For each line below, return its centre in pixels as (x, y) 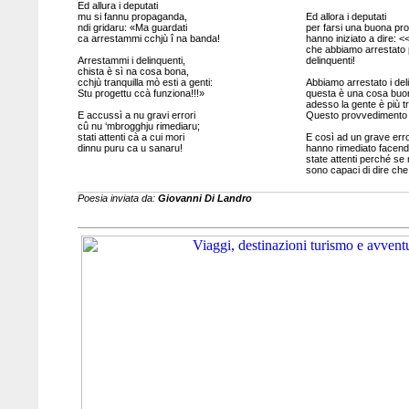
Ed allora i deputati (346, 16)
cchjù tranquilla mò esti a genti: (145, 82)
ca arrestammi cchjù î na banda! (148, 38)
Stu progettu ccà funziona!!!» (141, 93)
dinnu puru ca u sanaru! (130, 148)
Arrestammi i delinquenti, (131, 60)
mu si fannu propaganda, (132, 16)
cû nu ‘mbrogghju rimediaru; (138, 126)
